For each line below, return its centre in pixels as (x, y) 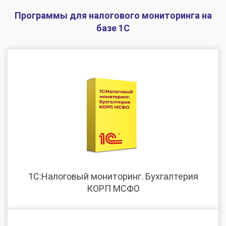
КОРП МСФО (113, 188)
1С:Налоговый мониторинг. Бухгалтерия (113, 176)
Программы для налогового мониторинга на (113, 15)
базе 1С (113, 28)
